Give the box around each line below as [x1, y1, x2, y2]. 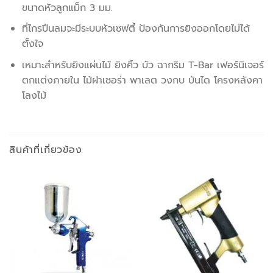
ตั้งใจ [21, 37, 43, 52]
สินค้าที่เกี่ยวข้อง [9, 142, 82, 157]
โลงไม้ [21, 88, 46, 104]
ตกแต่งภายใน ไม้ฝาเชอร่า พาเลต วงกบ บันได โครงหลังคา [21, 73, 263, 88]
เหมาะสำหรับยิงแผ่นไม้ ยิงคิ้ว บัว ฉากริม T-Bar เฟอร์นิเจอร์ [21, 58, 264, 73]
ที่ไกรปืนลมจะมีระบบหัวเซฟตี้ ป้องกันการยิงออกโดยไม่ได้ [21, 21, 250, 37]
